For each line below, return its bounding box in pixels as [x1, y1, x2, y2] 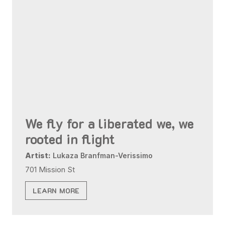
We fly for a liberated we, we [25, 115, 194, 133]
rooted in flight [25, 130, 116, 148]
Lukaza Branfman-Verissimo [51, 151, 153, 160]
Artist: [25, 151, 51, 160]
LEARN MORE [33, 186, 80, 196]
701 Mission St [25, 165, 75, 175]
